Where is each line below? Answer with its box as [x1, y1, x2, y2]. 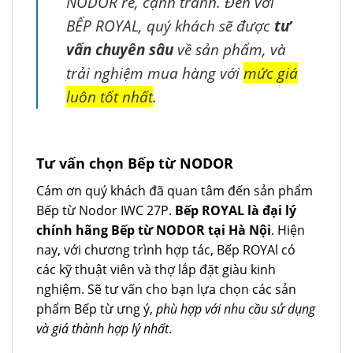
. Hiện [271, 221, 305, 239]
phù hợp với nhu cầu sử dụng [156, 299, 315, 318]
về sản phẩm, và [173, 38, 286, 60]
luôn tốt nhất [66, 85, 153, 107]
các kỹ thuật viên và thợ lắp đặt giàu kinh [36, 260, 276, 278]
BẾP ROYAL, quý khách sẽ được [66, 14, 274, 36]
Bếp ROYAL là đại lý [175, 201, 296, 219]
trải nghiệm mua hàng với [66, 61, 243, 84]
